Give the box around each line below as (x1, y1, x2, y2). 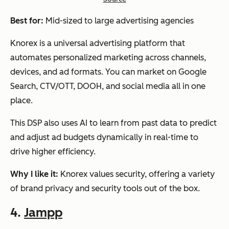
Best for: (10, 15, 43, 26)
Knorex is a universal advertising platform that (10, 38, 185, 48)
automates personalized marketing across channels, (10, 52, 206, 62)
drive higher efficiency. (10, 146, 96, 156)
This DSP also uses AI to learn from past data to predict (10, 118, 217, 128)
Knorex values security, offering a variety (58, 169, 215, 179)
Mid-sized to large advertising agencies (43, 15, 194, 26)
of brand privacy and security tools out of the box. (10, 183, 200, 193)
